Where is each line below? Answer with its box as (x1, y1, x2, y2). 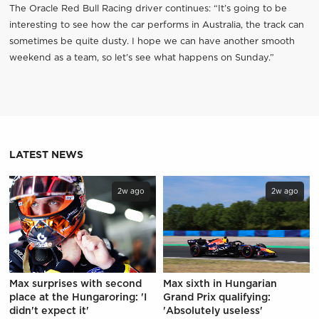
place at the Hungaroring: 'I (9, 293, 147, 303)
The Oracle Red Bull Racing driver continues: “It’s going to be (9, 4, 287, 14)
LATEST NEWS (9, 150, 83, 160)
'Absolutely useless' (163, 306, 263, 317)
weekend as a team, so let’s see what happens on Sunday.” (9, 53, 274, 63)
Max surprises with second (9, 279, 142, 290)
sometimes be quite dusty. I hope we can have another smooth (9, 36, 295, 46)
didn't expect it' (9, 306, 89, 317)
